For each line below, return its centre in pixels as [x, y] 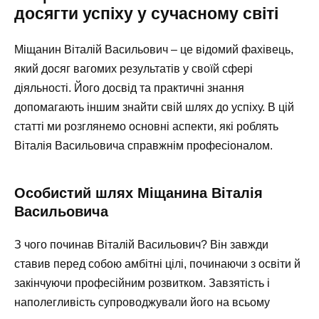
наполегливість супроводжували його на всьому [142, 302]
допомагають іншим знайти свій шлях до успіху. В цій [154, 107]
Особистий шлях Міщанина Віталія [138, 193]
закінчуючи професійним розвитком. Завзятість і [142, 283]
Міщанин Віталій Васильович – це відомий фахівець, [154, 49]
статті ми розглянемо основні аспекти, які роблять [146, 126]
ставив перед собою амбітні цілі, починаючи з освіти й [157, 263]
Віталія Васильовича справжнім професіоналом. [143, 145]
